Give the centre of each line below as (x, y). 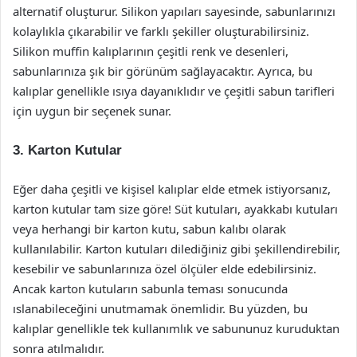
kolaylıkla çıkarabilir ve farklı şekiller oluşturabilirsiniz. (161, 31)
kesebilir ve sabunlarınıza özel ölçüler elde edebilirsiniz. (165, 269)
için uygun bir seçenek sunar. (92, 111)
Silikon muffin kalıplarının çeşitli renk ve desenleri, (151, 51)
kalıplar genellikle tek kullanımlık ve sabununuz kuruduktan (176, 328)
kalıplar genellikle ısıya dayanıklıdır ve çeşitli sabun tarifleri (174, 91)
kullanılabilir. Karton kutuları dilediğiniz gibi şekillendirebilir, (177, 249)
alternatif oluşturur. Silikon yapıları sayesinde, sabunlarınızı (174, 11)
